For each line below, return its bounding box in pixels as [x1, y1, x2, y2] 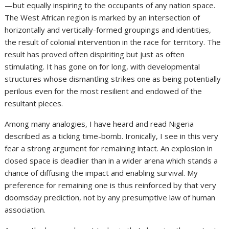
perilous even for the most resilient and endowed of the [5, 85, 202, 96]
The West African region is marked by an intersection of [5, 12, 200, 22]
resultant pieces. [5, 98, 63, 108]
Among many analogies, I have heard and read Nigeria [5, 118, 194, 129]
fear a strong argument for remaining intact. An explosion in [5, 143, 213, 153]
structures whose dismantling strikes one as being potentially [5, 73, 221, 84]
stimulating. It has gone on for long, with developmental [5, 61, 200, 72]
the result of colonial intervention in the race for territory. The [5, 36, 221, 47]
